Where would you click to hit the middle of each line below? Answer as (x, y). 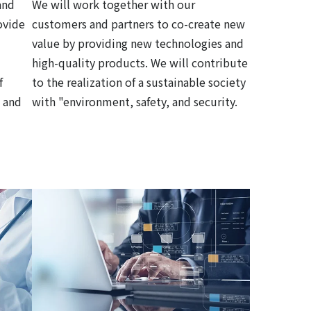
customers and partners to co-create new (138, 24)
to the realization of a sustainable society (139, 82)
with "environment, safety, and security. (135, 102)
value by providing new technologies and (138, 43)
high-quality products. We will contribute (140, 63)
